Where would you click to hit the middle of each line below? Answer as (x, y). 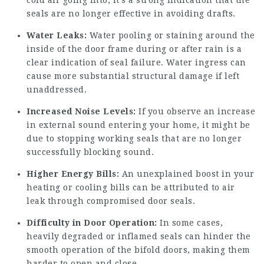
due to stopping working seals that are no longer (134, 138)
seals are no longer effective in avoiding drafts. (131, 14)
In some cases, (190, 223)
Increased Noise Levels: (81, 111)
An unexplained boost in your (187, 174)
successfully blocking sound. (90, 152)
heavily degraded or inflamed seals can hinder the (139, 236)
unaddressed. (57, 90)
